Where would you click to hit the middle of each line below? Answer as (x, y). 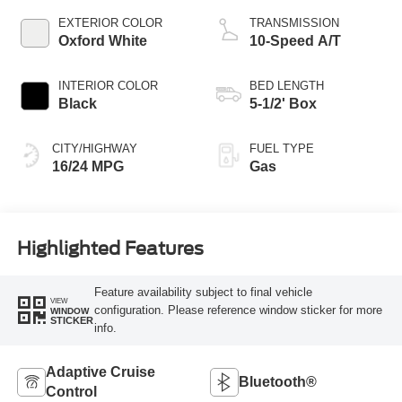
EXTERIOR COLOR (110, 22)
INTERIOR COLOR (108, 85)
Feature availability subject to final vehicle (203, 293)
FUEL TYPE (282, 148)
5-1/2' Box (283, 103)
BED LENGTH (287, 85)
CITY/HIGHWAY (94, 148)
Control (71, 391)
